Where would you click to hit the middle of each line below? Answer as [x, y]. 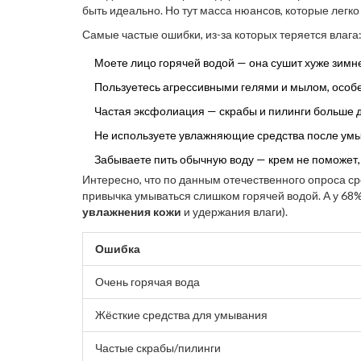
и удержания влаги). [234, 211]
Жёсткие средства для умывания [181, 314]
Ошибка [118, 248]
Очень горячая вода [147, 281]
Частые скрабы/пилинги [158, 347]
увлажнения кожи [132, 211]
